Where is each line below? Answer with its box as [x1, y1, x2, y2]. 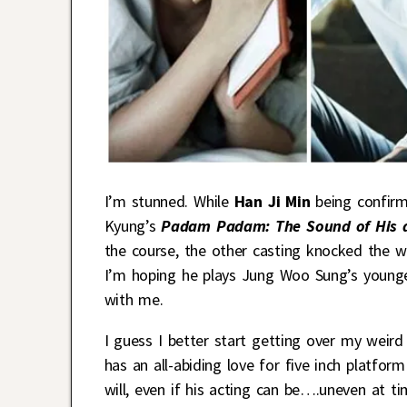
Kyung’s [104, 214, 162, 236]
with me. [104, 288, 164, 310]
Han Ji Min [233, 190, 311, 212]
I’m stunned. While [104, 190, 234, 212]
